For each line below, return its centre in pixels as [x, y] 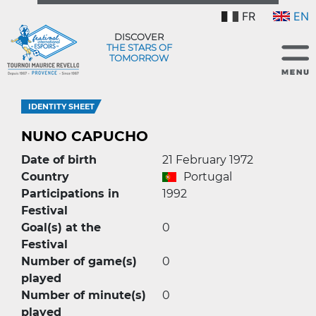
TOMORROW [139, 57]
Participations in [70, 194]
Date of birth [59, 160]
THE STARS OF [139, 47]
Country [45, 177]
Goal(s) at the [61, 227]
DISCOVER [139, 36]
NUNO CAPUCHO [85, 136]
